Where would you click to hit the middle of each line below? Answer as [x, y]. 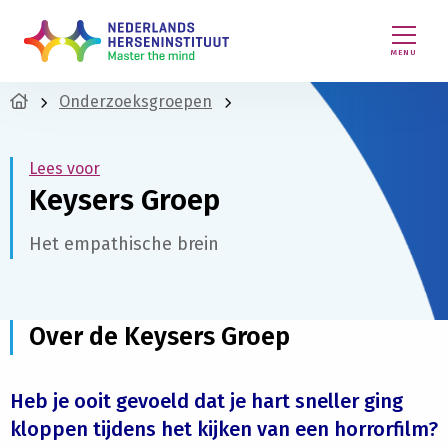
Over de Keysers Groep [159, 337]
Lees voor [64, 168]
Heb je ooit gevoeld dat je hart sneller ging [206, 401]
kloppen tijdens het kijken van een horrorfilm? [224, 429]
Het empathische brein [124, 244]
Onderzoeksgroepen [135, 101]
